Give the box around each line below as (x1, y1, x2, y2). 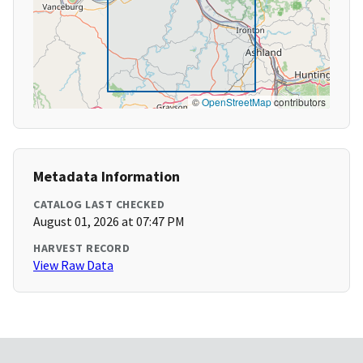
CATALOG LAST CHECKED (33, 197, 164, 212)
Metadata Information (33, 167, 180, 186)
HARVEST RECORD (33, 241, 130, 256)
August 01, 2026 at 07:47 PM (33, 213, 185, 230)
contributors (271, 95, 326, 109)
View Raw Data (33, 257, 113, 274)
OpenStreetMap (202, 95, 271, 109)
